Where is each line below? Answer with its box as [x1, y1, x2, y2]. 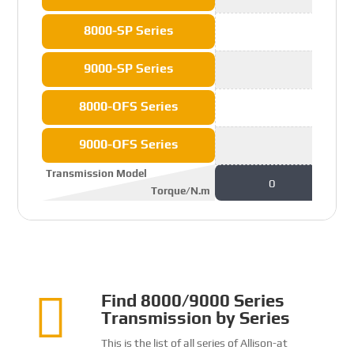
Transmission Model [46, 167, 148, 179]
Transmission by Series [101, 307, 290, 328]
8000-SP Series [84, 22, 174, 38]
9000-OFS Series [79, 136, 179, 152]
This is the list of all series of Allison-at [101, 336, 288, 349]
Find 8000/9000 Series [101, 289, 284, 311]
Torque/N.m [151, 184, 211, 197]
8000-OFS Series [79, 98, 179, 114]
